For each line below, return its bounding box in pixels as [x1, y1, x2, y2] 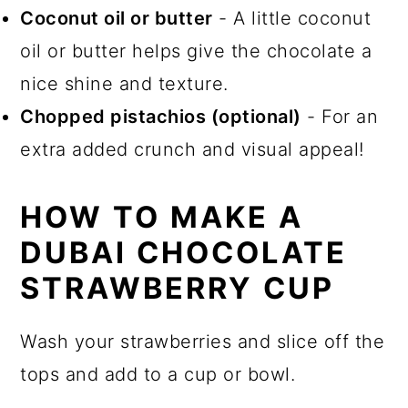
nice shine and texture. [20, 72, 229, 95]
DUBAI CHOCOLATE [20, 234, 348, 270]
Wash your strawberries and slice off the [20, 330, 385, 352]
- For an [301, 105, 379, 127]
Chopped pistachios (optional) [20, 105, 301, 127]
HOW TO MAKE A [20, 199, 304, 235]
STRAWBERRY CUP [20, 270, 335, 306]
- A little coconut [212, 6, 372, 29]
